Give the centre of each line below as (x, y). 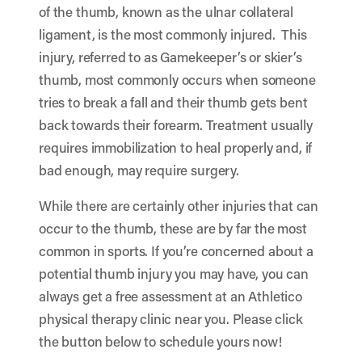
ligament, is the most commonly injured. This (173, 34)
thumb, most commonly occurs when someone (177, 79)
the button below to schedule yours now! (160, 341)
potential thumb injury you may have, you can (174, 273)
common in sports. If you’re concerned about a (176, 250)
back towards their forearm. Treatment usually (176, 124)
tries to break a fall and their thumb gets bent (173, 102)
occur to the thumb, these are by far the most (173, 228)
